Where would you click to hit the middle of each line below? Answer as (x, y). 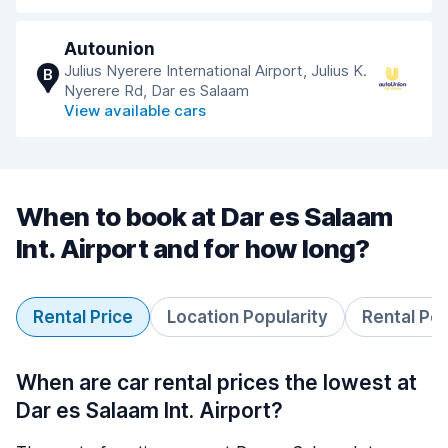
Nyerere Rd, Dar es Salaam (156, 90)
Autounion (109, 49)
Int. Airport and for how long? (193, 248)
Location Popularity (247, 317)
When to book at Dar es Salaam (204, 216)
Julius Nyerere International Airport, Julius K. (215, 70)
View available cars (135, 110)
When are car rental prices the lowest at (216, 382)
